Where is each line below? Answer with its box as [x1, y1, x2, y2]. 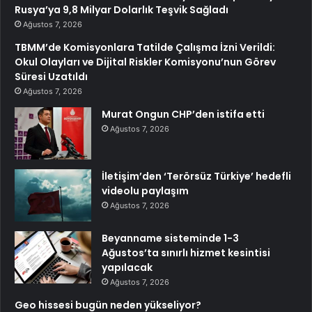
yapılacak [102, 260, 153, 274]
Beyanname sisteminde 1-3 [102, 231, 239, 245]
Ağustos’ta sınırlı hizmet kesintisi [102, 245, 270, 260]
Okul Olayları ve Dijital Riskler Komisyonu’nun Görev [15, 54, 276, 69]
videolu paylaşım [102, 183, 189, 198]
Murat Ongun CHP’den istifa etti [102, 107, 265, 121]
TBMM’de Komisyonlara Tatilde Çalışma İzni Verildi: [15, 40, 275, 54]
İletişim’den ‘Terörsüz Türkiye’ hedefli [102, 169, 291, 183]
